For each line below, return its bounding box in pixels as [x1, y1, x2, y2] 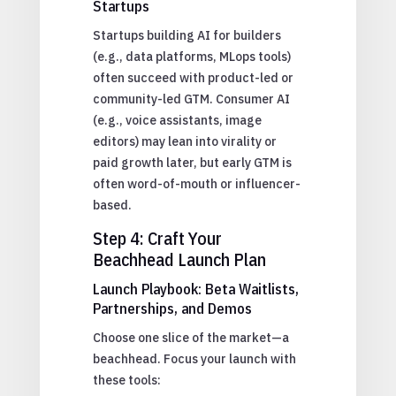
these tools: [92, 371, 161, 388]
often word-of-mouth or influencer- [92, 175, 301, 192]
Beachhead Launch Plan [92, 247, 266, 271]
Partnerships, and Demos [92, 298, 252, 318]
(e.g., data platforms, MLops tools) [92, 48, 291, 65]
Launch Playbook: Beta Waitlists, [92, 278, 299, 299]
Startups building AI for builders [92, 27, 281, 43]
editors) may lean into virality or [92, 133, 277, 149]
